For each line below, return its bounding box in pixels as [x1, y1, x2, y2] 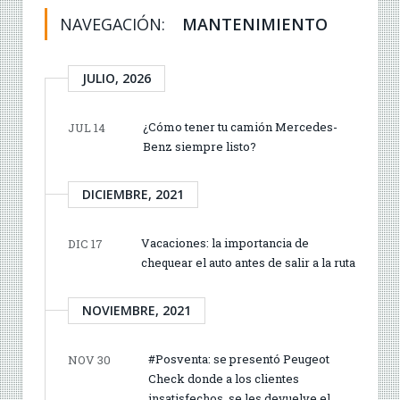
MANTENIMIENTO [182, 12, 328, 35]
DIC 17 [68, 235, 103, 252]
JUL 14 [68, 119, 105, 136]
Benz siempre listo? [143, 137, 256, 154]
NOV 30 [68, 351, 111, 368]
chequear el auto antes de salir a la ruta [141, 254, 355, 271]
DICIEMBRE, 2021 [82, 185, 184, 203]
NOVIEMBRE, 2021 [82, 301, 191, 319]
